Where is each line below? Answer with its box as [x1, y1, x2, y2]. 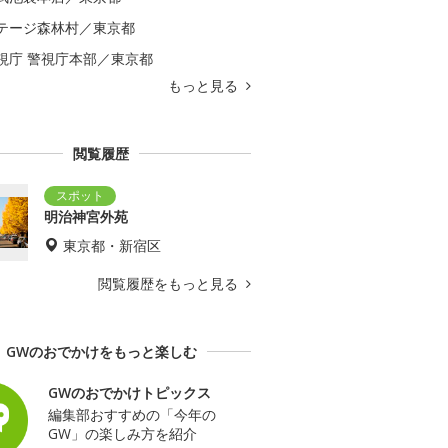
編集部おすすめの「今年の [48, 404, 216, 424]
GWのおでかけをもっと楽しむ [5, 341, 197, 361]
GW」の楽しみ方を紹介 [48, 423, 197, 443]
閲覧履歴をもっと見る [98, 273, 242, 293]
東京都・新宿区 [63, 235, 161, 255]
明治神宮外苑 [44, 206, 128, 226]
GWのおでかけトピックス [48, 382, 211, 402]
